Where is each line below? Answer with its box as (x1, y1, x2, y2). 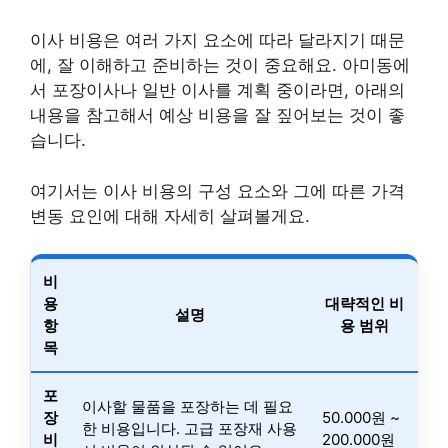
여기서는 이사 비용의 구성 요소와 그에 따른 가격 (30, 180, 405, 201)
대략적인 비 (324, 294, 404, 313)
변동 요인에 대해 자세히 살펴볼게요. (30, 205, 310, 226)
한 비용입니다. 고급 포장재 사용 (82, 419, 297, 438)
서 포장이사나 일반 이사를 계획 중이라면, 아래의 (30, 80, 405, 100)
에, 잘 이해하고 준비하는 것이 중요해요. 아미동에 (30, 55, 410, 75)
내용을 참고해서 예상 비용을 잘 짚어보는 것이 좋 (30, 105, 405, 125)
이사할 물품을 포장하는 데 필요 (82, 397, 293, 416)
